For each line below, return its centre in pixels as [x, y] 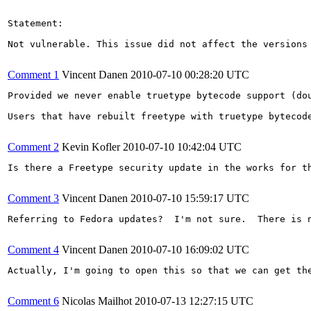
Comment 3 [33, 198]
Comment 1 [33, 74]
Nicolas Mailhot [97, 301]
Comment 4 [33, 249]
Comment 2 [33, 146]
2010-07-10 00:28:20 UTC [190, 74]
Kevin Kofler [91, 146]
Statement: [35, 23]
